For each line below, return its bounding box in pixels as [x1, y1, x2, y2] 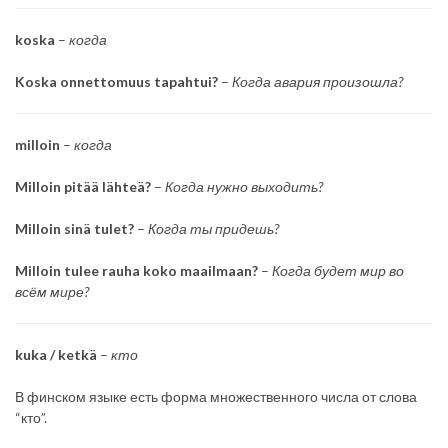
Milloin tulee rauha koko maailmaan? [15, 261, 258, 279]
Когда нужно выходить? [165, 177, 323, 195]
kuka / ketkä [15, 345, 97, 363]
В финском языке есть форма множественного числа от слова [15, 387, 417, 405]
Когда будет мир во [272, 261, 404, 279]
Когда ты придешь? [148, 219, 279, 237]
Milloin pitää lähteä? [15, 177, 151, 195]
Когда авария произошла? [229, 72, 403, 90]
